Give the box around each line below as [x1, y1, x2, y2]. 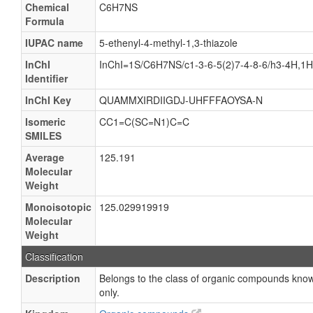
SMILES [25, 129, 61, 143]
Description [25, 271, 80, 285]
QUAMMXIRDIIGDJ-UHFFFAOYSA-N [99, 93, 263, 107]
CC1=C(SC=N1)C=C [99, 115, 189, 129]
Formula [25, 14, 64, 28]
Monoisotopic [25, 200, 92, 214]
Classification [25, 249, 83, 263]
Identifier [25, 71, 68, 85]
